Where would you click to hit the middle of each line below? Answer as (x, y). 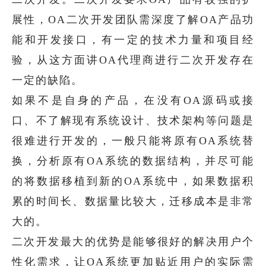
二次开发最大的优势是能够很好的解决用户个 (133, 241)
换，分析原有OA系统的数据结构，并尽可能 (133, 161)
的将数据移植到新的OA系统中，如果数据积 (133, 181)
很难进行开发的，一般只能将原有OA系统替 (133, 140)
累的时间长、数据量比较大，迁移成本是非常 (133, 201)
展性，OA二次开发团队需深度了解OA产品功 (133, 19)
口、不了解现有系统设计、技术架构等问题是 (133, 120)
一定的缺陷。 (47, 80)
